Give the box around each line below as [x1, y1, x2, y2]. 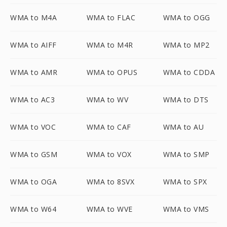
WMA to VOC [10, 122, 56, 132]
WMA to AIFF [10, 40, 57, 50]
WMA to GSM [10, 149, 57, 159]
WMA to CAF [86, 122, 131, 132]
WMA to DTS [163, 95, 209, 104]
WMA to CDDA [163, 67, 215, 77]
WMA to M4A [10, 13, 57, 22]
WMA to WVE [86, 204, 133, 214]
